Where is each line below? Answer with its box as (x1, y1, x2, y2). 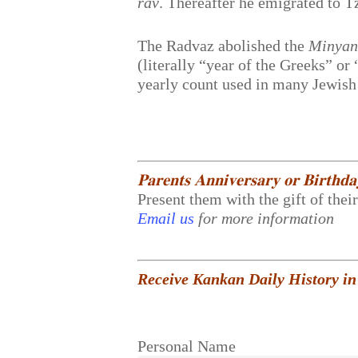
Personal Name (137, 337, 237, 355)
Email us (137, 209, 195, 227)
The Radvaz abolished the (137, 37, 309, 54)
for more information (198, 209, 335, 227)
